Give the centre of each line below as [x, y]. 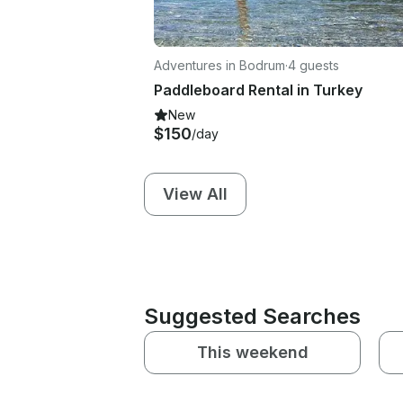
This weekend [252, 352]
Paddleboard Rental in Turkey [258, 90]
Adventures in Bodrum [219, 65]
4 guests [313, 65]
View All [195, 193]
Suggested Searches [252, 316]
